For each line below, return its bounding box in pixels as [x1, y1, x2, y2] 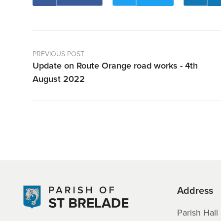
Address [177, 183, 213, 198]
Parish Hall [177, 206, 218, 220]
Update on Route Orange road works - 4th [33, 59, 198, 73]
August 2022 [33, 73, 85, 86]
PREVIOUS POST [33, 49, 84, 60]
